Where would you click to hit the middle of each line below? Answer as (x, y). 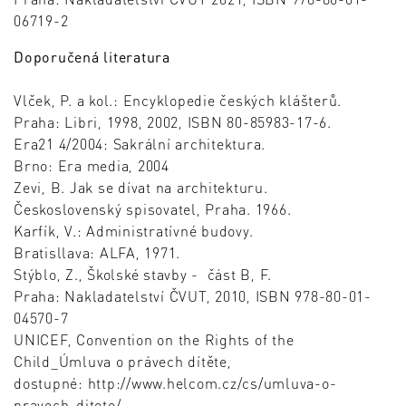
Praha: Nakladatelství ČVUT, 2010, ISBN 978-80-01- (193, 296)
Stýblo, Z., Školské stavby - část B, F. (143, 275)
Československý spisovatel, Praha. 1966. (153, 209)
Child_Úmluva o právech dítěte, (123, 362)
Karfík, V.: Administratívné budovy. (134, 231)
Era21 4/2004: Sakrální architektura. (140, 144)
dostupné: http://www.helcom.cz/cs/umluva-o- (175, 383)
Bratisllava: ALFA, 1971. (101, 253)
